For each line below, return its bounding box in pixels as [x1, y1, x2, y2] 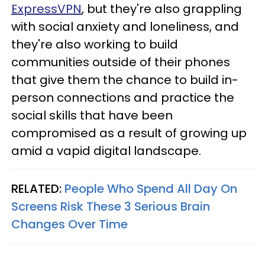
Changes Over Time [11, 215, 128, 232]
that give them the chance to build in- [11, 71, 238, 88]
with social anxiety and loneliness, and [11, 18, 239, 35]
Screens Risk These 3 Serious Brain [11, 198, 210, 215]
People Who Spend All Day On [64, 180, 237, 197]
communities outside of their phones [11, 53, 230, 70]
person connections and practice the [11, 89, 234, 106]
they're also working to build [11, 35, 178, 53]
